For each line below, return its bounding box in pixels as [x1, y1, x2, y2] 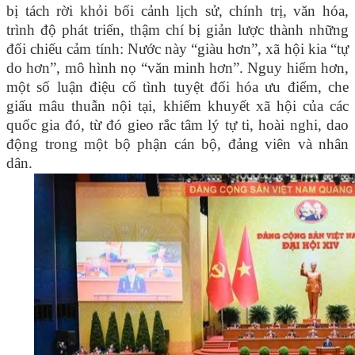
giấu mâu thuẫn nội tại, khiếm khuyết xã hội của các [6, 97, 349, 115]
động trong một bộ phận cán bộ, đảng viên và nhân [6, 136, 349, 153]
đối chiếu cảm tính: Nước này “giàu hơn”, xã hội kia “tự [6, 40, 349, 58]
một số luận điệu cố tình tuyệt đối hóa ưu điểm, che [6, 78, 349, 96]
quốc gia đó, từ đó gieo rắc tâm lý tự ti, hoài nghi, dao [6, 116, 349, 134]
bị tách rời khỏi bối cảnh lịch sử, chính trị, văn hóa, [6, 2, 349, 20]
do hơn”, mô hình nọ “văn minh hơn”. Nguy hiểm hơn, [6, 59, 349, 77]
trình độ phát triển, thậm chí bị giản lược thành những [6, 21, 349, 39]
